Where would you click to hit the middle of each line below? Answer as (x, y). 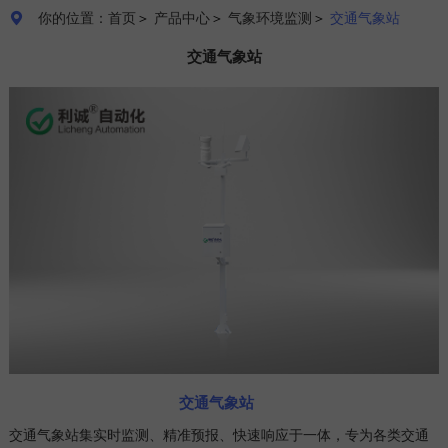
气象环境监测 (269, 18)
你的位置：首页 (86, 18)
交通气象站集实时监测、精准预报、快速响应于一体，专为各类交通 (218, 435)
